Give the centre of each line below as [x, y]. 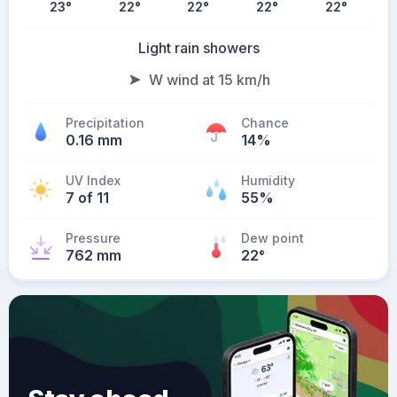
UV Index [93, 180]
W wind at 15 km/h [209, 80]
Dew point [272, 238]
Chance [265, 123]
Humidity [268, 180]
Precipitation [105, 123]
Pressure [93, 238]
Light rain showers [198, 48]
